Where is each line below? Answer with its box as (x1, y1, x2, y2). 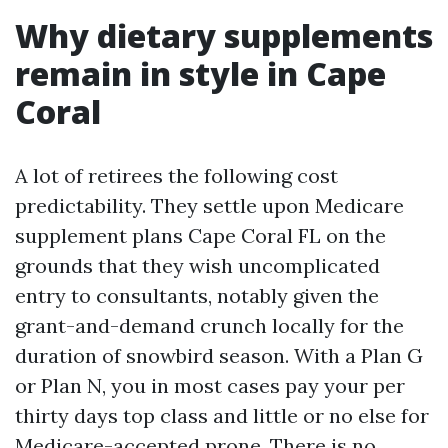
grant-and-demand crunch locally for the (15, 313, 404, 338)
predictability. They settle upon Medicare (15, 193, 404, 218)
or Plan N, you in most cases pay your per (15, 373, 405, 398)
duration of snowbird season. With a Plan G (15, 343, 423, 368)
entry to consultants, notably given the (15, 283, 379, 308)
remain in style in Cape (15, 52, 386, 95)
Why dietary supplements (15, 14, 433, 57)
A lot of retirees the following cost (15, 163, 338, 188)
